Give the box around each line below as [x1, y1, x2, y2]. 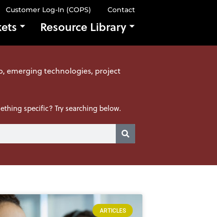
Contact [108, 5, 135, 14]
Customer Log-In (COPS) [6, 5, 91, 14]
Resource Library [40, 18, 126, 34]
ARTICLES [99, 207, 126, 214]
